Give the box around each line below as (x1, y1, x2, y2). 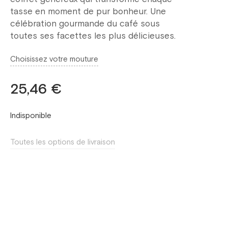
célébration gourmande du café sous (10, 18, 160, 30)
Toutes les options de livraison (10, 137, 115, 147)
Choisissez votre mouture (10, 54, 98, 64)
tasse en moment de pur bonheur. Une (10, 6, 166, 17)
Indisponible (10, 111, 51, 121)
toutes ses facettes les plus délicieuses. (10, 31, 176, 42)
